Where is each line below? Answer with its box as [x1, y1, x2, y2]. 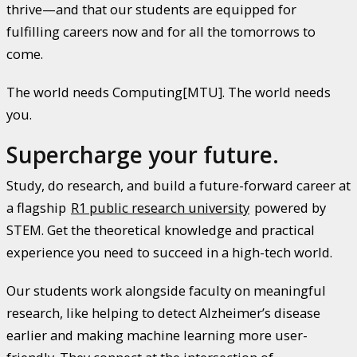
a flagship [6, 198, 69, 218]
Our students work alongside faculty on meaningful [6, 281, 326, 300]
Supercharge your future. [6, 139, 279, 171]
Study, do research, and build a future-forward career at [6, 176, 351, 195]
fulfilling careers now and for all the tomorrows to [6, 22, 316, 41]
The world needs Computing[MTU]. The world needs [6, 83, 331, 102]
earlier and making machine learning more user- [6, 326, 308, 345]
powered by [251, 198, 326, 218]
